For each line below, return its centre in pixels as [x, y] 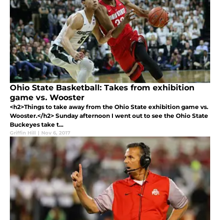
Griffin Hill [23, 133]
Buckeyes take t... [37, 124]
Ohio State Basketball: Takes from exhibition [102, 87]
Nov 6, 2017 [56, 133]
